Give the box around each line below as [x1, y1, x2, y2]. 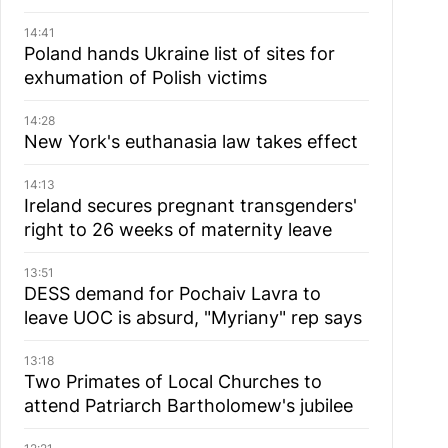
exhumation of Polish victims [23, 67, 267, 88]
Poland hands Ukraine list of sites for [23, 43, 335, 64]
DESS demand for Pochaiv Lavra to [23, 283, 321, 304]
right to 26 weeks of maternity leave [23, 219, 332, 240]
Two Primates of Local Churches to [23, 371, 322, 392]
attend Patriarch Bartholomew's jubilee [23, 395, 353, 416]
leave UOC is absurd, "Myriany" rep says [23, 307, 362, 328]
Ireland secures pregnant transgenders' [23, 195, 357, 216]
